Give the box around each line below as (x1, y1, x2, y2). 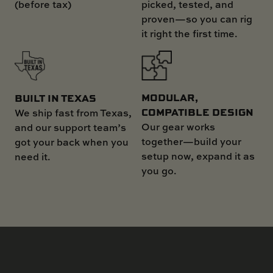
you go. (141, 164, 177, 178)
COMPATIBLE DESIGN (141, 105, 253, 119)
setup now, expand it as (141, 149, 255, 163)
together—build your (141, 135, 241, 149)
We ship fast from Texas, (15, 105, 132, 119)
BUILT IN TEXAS (15, 90, 96, 105)
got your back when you (15, 135, 129, 149)
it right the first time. (141, 26, 238, 40)
